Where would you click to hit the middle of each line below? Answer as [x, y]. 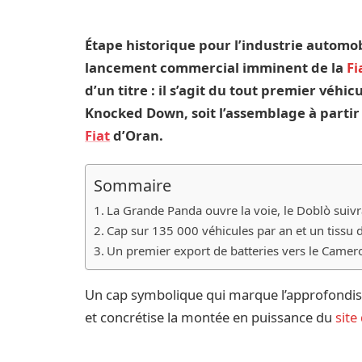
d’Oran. [137, 135]
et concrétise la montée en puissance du [210, 317]
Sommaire [133, 185]
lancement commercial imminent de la [216, 67]
